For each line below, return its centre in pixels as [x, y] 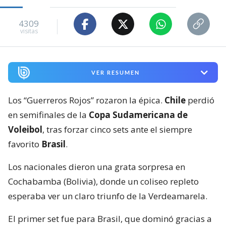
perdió [200, 100]
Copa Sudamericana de [138, 115]
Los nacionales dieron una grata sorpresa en [97, 167]
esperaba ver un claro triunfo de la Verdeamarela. [108, 196]
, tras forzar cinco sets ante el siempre [117, 129]
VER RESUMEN [115, 73]
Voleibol [25, 129]
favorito [25, 144]
